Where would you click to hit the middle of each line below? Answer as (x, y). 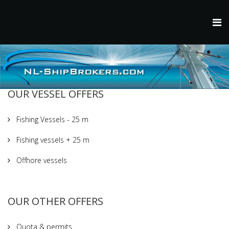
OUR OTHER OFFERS (55, 201)
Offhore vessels (41, 160)
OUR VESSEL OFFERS (56, 94)
